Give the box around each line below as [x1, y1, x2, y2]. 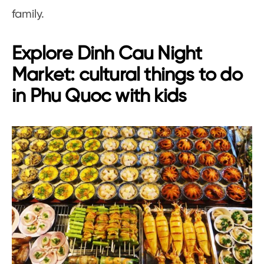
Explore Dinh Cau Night [12, 44, 202, 64]
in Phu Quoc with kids [12, 86, 187, 107]
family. [12, 8, 44, 21]
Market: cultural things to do [12, 65, 242, 85]
